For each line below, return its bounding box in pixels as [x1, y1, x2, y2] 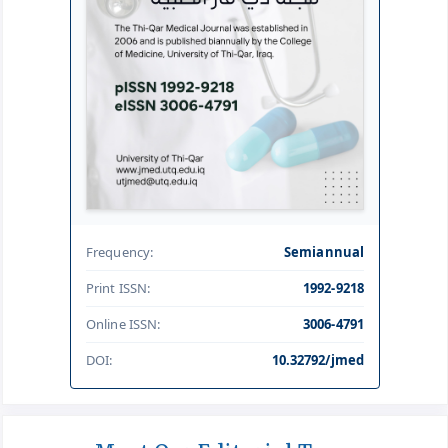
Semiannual [284, 242, 364, 261]
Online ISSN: [86, 314, 161, 333]
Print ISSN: [86, 278, 151, 297]
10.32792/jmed [271, 350, 364, 369]
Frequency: [86, 242, 153, 261]
